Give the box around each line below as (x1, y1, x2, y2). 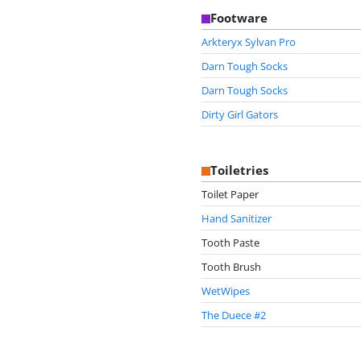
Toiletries (210, 163, 268, 178)
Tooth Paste (201, 234, 259, 250)
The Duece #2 (201, 307, 266, 322)
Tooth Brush (201, 259, 261, 274)
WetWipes (201, 283, 250, 298)
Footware (210, 10, 268, 26)
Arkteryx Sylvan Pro (201, 34, 296, 49)
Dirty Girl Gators (201, 106, 278, 122)
